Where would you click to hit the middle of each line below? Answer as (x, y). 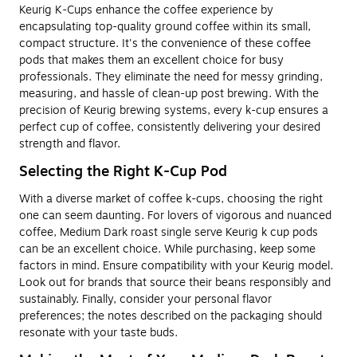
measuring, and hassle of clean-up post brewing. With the (169, 93)
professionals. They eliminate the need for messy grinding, (171, 76)
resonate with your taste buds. (98, 332)
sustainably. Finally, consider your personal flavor (145, 299)
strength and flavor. (70, 143)
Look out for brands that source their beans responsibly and (175, 282)
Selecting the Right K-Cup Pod (123, 171)
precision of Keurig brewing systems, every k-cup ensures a (174, 110)
